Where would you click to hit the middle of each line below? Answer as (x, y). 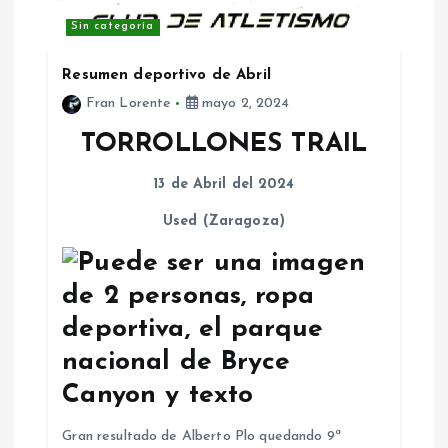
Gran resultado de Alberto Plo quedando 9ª (202, 437)
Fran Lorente (128, 104)
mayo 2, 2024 (243, 104)
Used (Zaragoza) (224, 222)
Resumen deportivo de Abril (166, 76)
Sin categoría (113, 27)
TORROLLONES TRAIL (224, 144)
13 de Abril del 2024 (224, 184)
